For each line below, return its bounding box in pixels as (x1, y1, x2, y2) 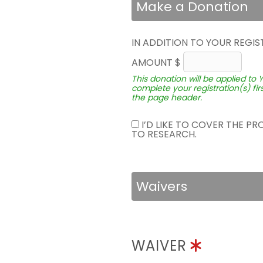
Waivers (136, 177, 187, 195)
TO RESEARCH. (131, 127, 197, 141)
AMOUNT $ (131, 56, 183, 69)
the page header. (131, 92, 202, 103)
